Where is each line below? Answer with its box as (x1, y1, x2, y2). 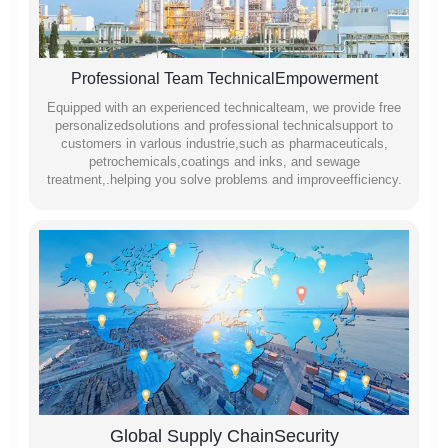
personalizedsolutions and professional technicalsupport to (55, 117, 393, 133)
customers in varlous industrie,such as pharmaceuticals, (60, 135, 388, 151)
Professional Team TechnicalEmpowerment (70, 69, 378, 87)
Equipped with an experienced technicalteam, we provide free (47, 99, 401, 115)
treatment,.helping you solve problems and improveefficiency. (46, 171, 402, 187)
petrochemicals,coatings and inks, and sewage (88, 153, 360, 169)
